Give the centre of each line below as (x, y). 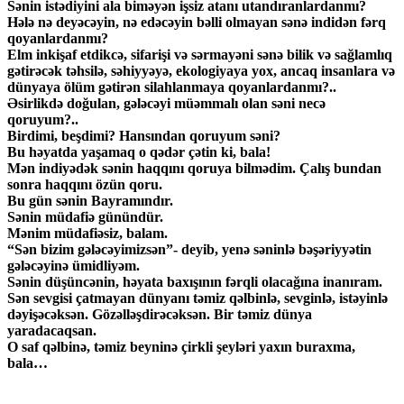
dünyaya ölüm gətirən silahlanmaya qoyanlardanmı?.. (174, 87)
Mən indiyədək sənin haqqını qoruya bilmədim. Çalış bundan (194, 169)
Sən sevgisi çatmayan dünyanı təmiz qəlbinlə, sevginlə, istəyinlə (197, 298)
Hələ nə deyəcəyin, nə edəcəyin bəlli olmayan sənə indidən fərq (197, 23)
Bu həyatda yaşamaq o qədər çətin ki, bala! (139, 152)
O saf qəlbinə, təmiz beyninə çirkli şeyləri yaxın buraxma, (181, 347)
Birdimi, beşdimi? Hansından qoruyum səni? (144, 136)
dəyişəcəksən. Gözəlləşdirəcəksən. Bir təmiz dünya (160, 315)
